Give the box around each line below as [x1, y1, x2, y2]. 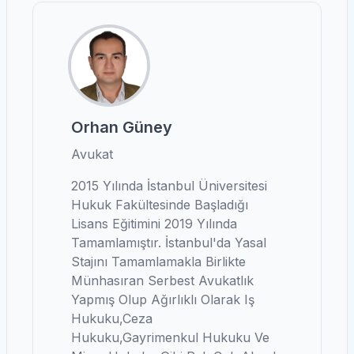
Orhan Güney [71, 118, 172, 137]
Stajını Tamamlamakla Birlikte [71, 254, 246, 269]
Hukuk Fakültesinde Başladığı [71, 197, 248, 213]
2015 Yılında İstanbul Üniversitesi [71, 178, 267, 194]
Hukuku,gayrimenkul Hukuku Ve [71, 330, 269, 345]
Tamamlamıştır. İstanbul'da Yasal [71, 235, 266, 250]
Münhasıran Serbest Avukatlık [71, 273, 254, 288]
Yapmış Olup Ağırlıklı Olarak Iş [71, 292, 254, 307]
